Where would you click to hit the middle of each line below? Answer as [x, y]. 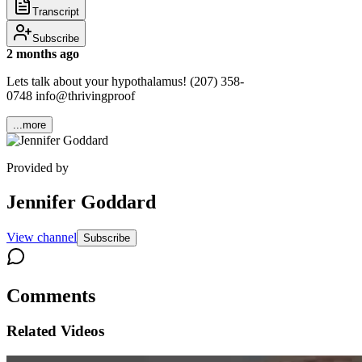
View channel [42, 237]
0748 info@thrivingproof [71, 95]
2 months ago [43, 53]
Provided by [38, 167]
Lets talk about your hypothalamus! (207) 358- [125, 81]
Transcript [56, 11]
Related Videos [55, 331]
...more [29, 124]
